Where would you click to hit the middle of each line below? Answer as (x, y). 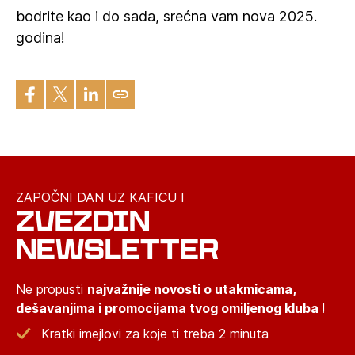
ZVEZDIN (83, 221)
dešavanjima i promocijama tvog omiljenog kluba (169, 308)
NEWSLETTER (117, 249)
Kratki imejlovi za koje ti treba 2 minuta (155, 334)
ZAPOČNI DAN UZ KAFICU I (100, 197)
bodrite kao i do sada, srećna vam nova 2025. (166, 16)
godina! (40, 38)
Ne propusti (52, 289)
